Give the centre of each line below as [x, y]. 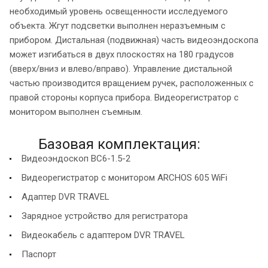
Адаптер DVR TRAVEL [66, 197]
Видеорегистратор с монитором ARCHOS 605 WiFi [124, 178]
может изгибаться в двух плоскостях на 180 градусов [122, 55]
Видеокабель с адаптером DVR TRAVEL [103, 235]
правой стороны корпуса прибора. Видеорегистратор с [124, 98]
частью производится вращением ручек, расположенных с [132, 83]
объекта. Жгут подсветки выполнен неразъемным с [118, 26]
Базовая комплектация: [119, 144]
